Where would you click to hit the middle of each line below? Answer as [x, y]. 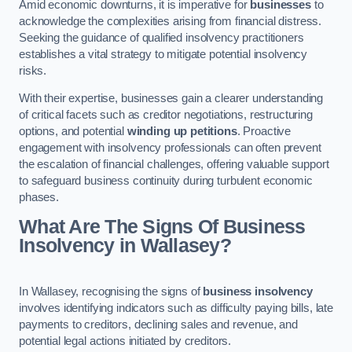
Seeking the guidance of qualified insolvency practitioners [161, 37]
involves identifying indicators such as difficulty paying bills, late [176, 308]
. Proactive [264, 132]
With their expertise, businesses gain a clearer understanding [171, 99]
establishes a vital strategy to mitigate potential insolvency [163, 54]
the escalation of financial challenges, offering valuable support [174, 165]
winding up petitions [182, 132]
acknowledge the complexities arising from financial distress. [170, 21]
